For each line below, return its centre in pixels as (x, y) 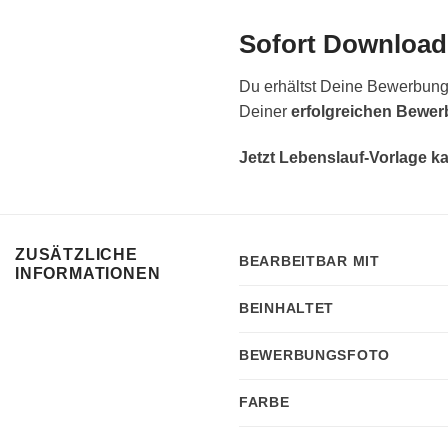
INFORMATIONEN (88, 274)
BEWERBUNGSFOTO (315, 355)
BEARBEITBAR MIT (309, 261)
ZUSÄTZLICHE (76, 255)
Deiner (265, 111)
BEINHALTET (287, 308)
